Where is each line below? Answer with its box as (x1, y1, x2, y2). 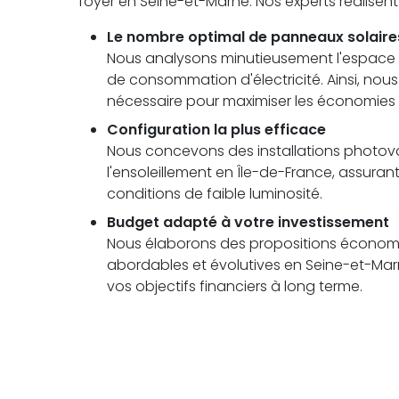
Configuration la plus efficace (107, 119, 326, 141)
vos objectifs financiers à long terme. (107, 276, 362, 297)
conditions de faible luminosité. (107, 183, 322, 205)
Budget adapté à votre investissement (107, 212, 389, 233)
